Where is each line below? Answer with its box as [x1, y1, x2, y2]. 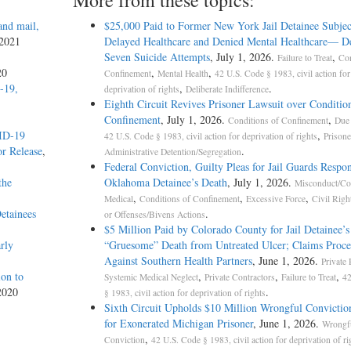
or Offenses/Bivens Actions [103, 208, 205, 221]
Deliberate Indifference [185, 83, 269, 96]
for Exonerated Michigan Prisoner [103, 316, 253, 331]
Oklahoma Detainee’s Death [103, 175, 227, 190]
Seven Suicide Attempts [103, 49, 210, 65]
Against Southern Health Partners [103, 253, 252, 269]
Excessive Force [245, 193, 306, 205]
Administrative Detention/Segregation [103, 146, 241, 158]
